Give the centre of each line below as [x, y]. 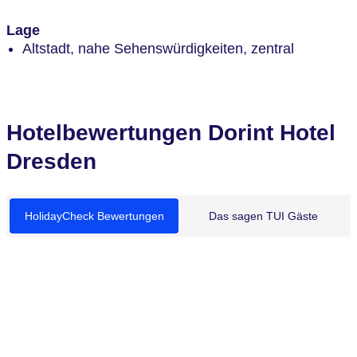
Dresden [51, 161]
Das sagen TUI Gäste [263, 216]
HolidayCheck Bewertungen [94, 216]
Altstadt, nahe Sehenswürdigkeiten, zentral [158, 48]
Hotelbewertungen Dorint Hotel [171, 132]
